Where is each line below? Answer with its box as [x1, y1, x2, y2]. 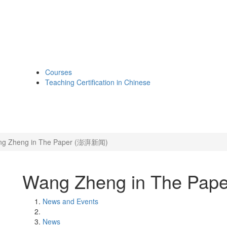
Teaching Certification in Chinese [45, 77, 150, 87]
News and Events [43, 196, 98, 206]
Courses [45, 67, 72, 77]
